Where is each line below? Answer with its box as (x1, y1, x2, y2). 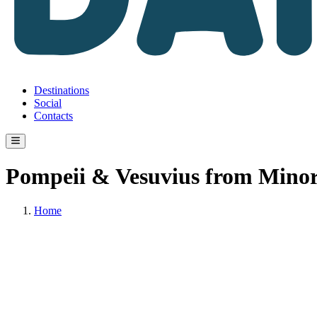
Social (34, 96, 62, 109)
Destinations (34, 83, 89, 96)
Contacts (34, 109, 73, 122)
